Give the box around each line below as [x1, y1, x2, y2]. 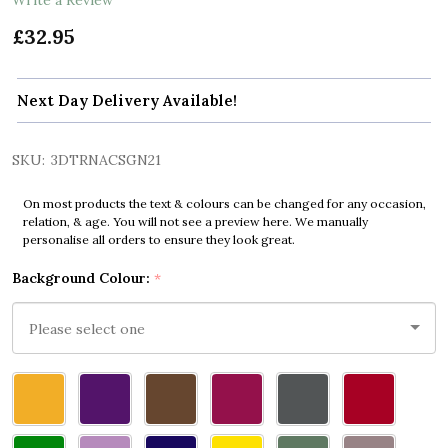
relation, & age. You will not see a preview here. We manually [22, 214, 368, 230]
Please [12, 374, 61, 395]
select [12, 398, 58, 419]
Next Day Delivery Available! [17, 91, 237, 111]
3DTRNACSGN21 [51, 151, 161, 170]
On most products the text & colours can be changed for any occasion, [22, 196, 426, 212]
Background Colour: [12, 269, 154, 288]
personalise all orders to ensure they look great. [22, 232, 295, 248]
